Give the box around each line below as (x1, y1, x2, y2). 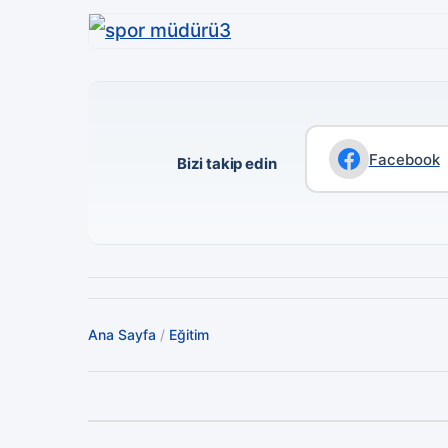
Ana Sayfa (88, 326, 156, 344)
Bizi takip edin (176, 153, 277, 173)
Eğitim (169, 326, 209, 344)
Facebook (368, 149, 440, 169)
